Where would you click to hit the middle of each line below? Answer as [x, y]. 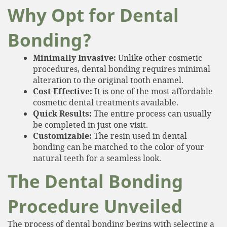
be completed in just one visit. [90, 124]
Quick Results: [62, 113]
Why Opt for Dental [93, 15]
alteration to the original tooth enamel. [108, 80]
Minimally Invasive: [74, 58]
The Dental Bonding [95, 181]
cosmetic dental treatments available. [106, 102]
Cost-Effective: [63, 91]
